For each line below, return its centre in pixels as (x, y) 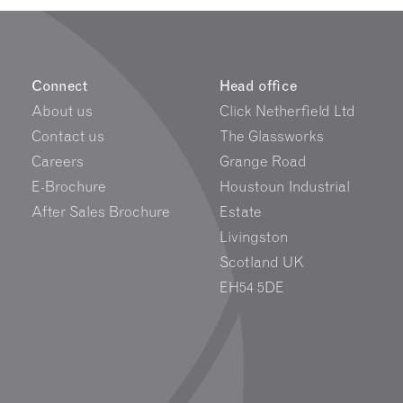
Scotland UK (262, 262)
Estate (241, 212)
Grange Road (263, 161)
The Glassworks (272, 136)
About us (62, 111)
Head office (258, 86)
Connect (59, 86)
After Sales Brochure (101, 212)
